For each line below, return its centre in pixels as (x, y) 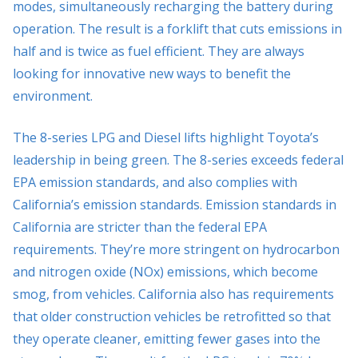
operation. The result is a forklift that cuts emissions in (177, 28)
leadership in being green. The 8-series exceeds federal (178, 159)
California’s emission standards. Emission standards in (175, 204)
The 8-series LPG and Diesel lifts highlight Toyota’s (166, 137)
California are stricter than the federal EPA (140, 227)
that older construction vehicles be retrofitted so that (172, 316)
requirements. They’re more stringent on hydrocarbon (176, 249)
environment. (53, 95)
